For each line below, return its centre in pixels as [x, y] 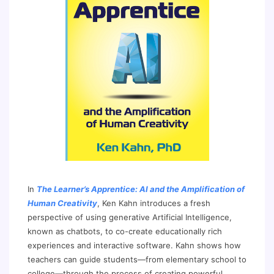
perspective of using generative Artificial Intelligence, [130, 217]
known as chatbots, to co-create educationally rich [125, 231]
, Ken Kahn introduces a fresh [154, 203]
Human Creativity [62, 203]
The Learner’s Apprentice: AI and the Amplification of [141, 189]
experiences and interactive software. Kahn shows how [134, 245]
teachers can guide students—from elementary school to [137, 259]
